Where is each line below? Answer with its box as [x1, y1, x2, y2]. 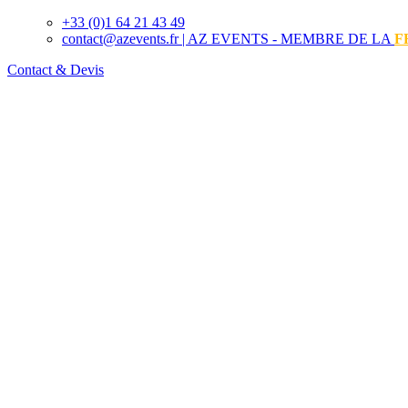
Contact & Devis [7, 62, 104, 77]
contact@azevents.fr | [62, 31, 188, 46]
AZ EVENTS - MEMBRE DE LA [188, 31, 394, 46]
